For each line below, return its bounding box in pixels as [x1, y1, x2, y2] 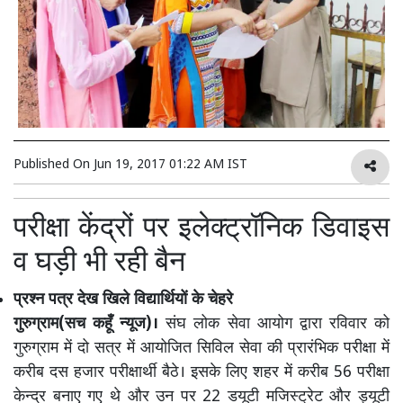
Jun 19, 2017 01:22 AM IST [94, 156, 247, 174]
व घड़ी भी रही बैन [13, 244, 185, 282]
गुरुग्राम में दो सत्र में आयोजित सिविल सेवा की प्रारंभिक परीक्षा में [13, 337, 390, 359]
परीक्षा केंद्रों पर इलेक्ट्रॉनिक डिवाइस [13, 210, 390, 248]
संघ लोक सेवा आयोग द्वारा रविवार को [166, 313, 390, 335]
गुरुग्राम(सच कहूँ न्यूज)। [13, 313, 166, 335]
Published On [13, 156, 94, 174]
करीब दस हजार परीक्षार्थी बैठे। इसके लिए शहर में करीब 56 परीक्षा [13, 362, 390, 383]
